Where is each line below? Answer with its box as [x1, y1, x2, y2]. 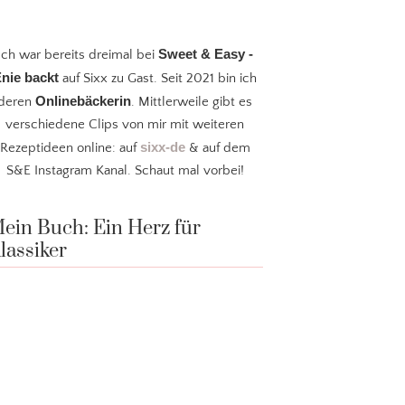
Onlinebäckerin [35, 93, 132, 109]
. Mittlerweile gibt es [131, 94, 253, 110]
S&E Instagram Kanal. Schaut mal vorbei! [5, 163, 244, 179]
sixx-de [139, 139, 185, 155]
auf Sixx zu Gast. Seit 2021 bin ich [59, 71, 258, 87]
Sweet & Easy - [157, 46, 253, 62]
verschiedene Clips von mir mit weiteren [5, 117, 245, 133]
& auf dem [184, 140, 250, 156]
